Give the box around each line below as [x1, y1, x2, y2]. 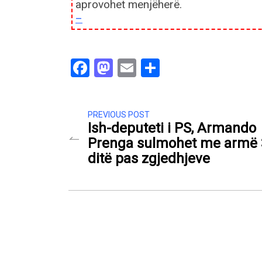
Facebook [89, 57, 167, 80]
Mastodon [113, 57, 195, 80]
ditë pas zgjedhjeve [88, 150, 210, 167]
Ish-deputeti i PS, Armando [88, 120, 256, 137]
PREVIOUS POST [88, 110, 150, 120]
